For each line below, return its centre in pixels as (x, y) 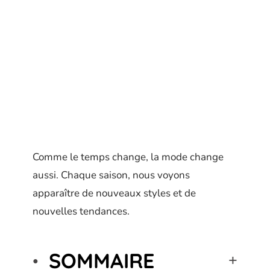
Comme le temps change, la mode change (128, 157)
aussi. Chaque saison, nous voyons (111, 175)
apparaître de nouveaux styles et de (114, 193)
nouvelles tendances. (81, 211)
